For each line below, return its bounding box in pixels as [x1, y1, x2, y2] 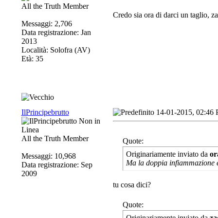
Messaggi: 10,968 [21, 152, 76, 160]
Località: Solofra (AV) [21, 46, 90, 54]
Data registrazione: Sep [21, 161, 92, 169]
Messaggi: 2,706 [21, 19, 72, 28]
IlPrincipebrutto [21, 108, 69, 116]
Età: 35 [21, 54, 43, 63]
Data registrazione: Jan [21, 28, 91, 36]
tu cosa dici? [112, 181, 151, 189]
